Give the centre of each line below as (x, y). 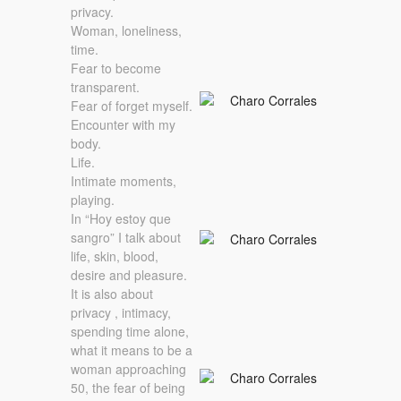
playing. (93, 199)
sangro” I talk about (126, 237)
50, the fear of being (128, 387)
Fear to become (116, 68)
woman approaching (128, 368)
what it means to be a (132, 350)
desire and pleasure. (129, 274)
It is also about (112, 293)
